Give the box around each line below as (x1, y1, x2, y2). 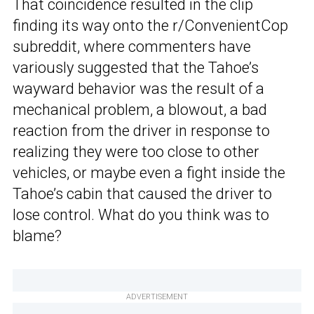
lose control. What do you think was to (13, 206, 269, 224)
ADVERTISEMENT (126, 292, 188, 302)
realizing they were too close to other (13, 143, 259, 161)
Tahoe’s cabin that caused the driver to (13, 185, 272, 203)
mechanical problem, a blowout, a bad (13, 101, 267, 119)
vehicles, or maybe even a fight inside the (13, 164, 285, 182)
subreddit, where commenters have (13, 38, 251, 56)
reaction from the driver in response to (13, 122, 270, 140)
